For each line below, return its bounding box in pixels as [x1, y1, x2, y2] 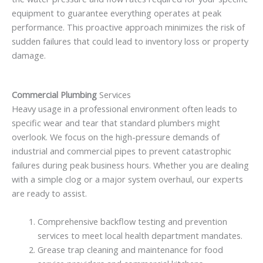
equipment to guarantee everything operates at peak [12, 7, 221, 19]
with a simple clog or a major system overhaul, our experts [12, 173, 243, 186]
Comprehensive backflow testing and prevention [37, 215, 227, 227]
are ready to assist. [12, 187, 87, 200]
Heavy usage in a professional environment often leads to [12, 103, 237, 115]
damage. [12, 49, 46, 62]
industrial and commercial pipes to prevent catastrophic [12, 145, 231, 157]
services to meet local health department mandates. [37, 229, 242, 241]
